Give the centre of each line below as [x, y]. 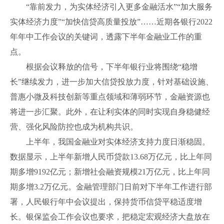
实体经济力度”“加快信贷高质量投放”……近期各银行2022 [111, 22]
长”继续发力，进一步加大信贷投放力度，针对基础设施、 [112, 82]
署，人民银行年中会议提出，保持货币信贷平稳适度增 [106, 202]
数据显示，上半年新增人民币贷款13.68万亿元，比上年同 [111, 157]
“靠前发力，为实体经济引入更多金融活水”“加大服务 [111, 7]
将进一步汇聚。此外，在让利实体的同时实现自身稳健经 [110, 112]
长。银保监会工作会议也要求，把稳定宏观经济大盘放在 [110, 217]
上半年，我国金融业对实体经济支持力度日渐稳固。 [110, 142]
